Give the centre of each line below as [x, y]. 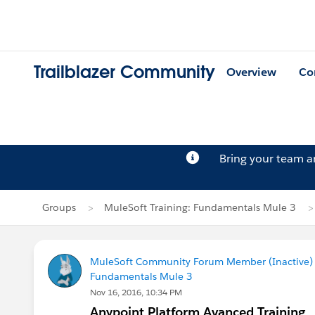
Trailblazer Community [124, 72]
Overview [251, 72]
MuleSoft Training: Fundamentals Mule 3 [200, 207]
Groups [59, 207]
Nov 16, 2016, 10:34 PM [136, 292]
